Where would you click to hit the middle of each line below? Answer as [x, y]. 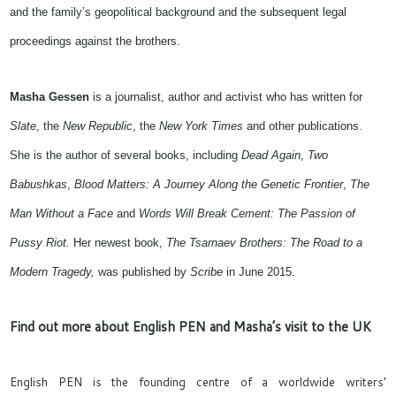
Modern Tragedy [51, 272]
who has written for [313, 97]
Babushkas [39, 184]
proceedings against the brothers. [95, 41]
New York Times [202, 126]
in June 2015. [259, 272]
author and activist [216, 97]
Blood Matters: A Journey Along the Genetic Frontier [209, 184]
